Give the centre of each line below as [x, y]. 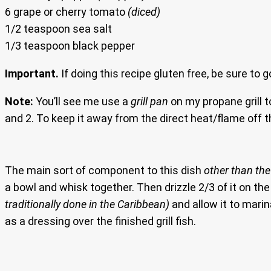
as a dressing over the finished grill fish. [100, 221]
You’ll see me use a [83, 102]
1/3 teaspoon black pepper [70, 46]
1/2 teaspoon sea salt [58, 29]
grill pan [149, 102]
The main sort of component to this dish [104, 171]
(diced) [144, 12]
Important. [32, 74]
